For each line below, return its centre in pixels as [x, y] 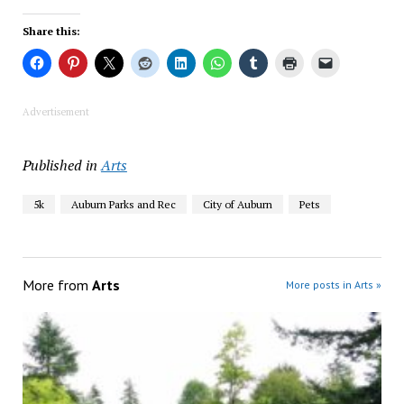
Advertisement [55, 112]
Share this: [51, 32]
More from [57, 285]
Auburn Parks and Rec [123, 205]
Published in [60, 165]
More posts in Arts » [334, 285]
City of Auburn [237, 205]
